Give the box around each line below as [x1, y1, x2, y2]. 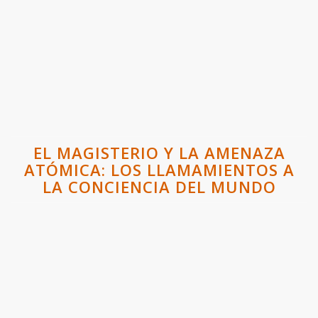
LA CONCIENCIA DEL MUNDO [42, 176, 276, 197]
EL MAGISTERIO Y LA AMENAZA [33, 142, 285, 163]
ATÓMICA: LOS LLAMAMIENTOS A [23, 159, 295, 180]
